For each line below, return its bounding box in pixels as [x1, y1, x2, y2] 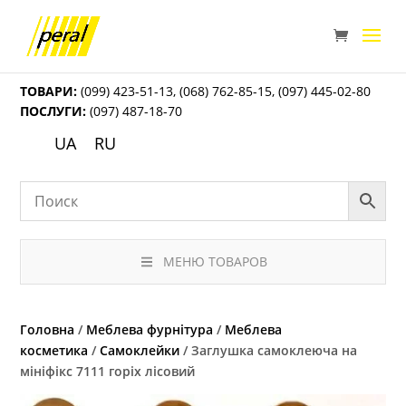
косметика [20, 342, 89, 360]
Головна [20, 321, 75, 339]
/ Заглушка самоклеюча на [179, 342, 358, 360]
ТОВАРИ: [20, 82, 78, 100]
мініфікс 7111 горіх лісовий [20, 362, 196, 381]
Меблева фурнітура [86, 321, 214, 339]
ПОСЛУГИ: [20, 102, 87, 120]
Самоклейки [100, 342, 180, 360]
